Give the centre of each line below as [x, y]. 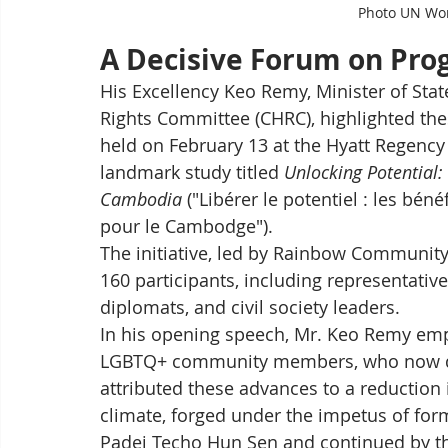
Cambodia [141, 198]
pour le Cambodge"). [186, 225]
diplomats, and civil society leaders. [250, 306]
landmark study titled [192, 171]
